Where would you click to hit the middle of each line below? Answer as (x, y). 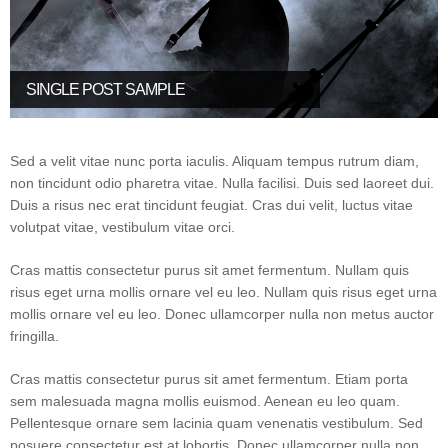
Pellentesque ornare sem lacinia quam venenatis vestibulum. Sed (216, 422)
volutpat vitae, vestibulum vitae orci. (122, 226)
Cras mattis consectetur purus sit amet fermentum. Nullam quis (209, 269)
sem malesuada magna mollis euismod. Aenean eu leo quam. (205, 400)
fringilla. (34, 335)
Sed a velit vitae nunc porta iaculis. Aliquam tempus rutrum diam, (214, 160)
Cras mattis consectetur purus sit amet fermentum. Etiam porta (209, 378)
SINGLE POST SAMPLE (105, 89)
